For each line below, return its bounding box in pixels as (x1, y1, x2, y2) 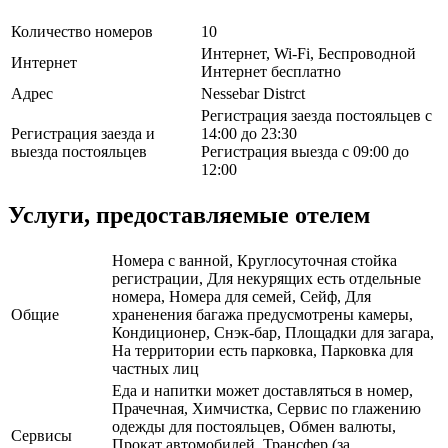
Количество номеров (11, 23, 153, 41)
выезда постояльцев (11, 143, 147, 161)
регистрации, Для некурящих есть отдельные (112, 270, 421, 288)
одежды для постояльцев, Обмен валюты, (112, 418, 396, 436)
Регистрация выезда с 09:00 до (201, 143, 409, 161)
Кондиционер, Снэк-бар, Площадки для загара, (112, 324, 434, 342)
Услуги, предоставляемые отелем (8, 202, 370, 229)
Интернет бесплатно (201, 63, 341, 81)
